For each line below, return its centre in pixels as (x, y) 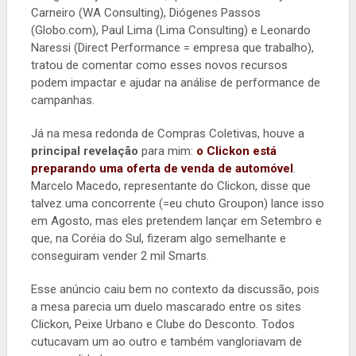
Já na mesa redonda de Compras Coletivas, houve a (167, 133)
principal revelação (84, 151)
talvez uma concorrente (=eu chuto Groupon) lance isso (177, 203)
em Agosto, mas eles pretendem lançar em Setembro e (176, 221)
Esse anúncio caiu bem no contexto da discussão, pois (175, 289)
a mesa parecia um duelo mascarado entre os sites (166, 306)
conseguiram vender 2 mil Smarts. (120, 255)
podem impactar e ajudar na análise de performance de (175, 82)
